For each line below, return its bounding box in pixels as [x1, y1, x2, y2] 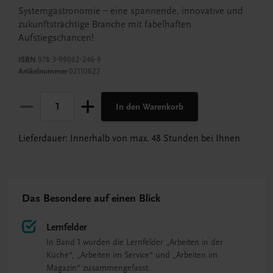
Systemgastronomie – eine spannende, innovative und [18, 5, 243, 17]
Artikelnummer [18, 66, 67, 77]
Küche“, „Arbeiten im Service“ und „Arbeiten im [46, 250, 218, 261]
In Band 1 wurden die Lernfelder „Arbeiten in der [46, 237, 223, 248]
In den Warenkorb [116, 101, 183, 113]
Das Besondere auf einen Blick [22, 192, 160, 205]
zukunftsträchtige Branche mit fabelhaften [18, 19, 191, 30]
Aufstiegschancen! [18, 32, 94, 44]
